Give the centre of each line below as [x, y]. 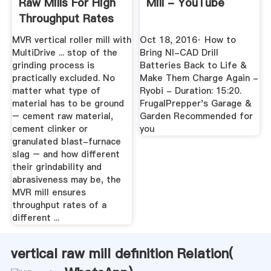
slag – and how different [66, 154]
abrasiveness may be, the [66, 179]
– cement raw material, [62, 116]
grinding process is [53, 65]
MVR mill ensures [49, 192]
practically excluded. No [63, 78]
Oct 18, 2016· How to [188, 40]
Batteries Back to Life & [194, 65]
